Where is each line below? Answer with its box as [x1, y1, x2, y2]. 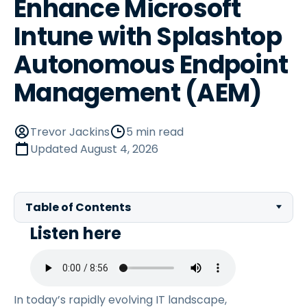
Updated [30, 141, 80, 157]
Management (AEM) [14, 75, 262, 110]
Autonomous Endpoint [14, 47, 288, 82]
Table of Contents [25, 199, 131, 215]
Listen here [30, 222, 121, 245]
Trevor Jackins [30, 124, 110, 140]
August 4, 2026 [80, 141, 158, 157]
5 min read [126, 124, 184, 140]
